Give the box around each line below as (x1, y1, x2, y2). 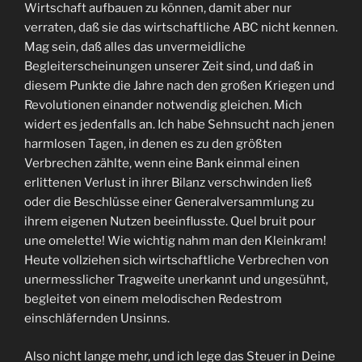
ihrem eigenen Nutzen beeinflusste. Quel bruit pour (24, 214, 316, 229)
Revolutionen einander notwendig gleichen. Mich (24, 98, 302, 113)
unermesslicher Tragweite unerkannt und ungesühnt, (24, 272, 328, 288)
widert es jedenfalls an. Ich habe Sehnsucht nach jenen (24, 117, 335, 133)
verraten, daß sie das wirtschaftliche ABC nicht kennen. (24, 20, 338, 36)
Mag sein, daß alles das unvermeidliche (24, 40, 246, 55)
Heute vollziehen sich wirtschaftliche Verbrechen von (24, 253, 329, 268)
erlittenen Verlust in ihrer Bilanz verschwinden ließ (24, 175, 312, 191)
